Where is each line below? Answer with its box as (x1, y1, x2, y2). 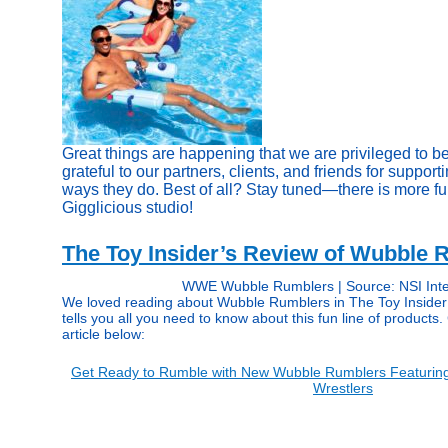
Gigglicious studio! (62, 199, 193, 217)
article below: (62, 325, 145, 342)
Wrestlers (313, 379, 373, 396)
